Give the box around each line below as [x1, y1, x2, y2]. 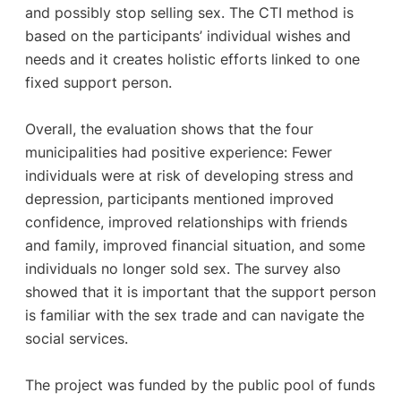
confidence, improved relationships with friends [24, 212, 347, 231]
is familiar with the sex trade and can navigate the [24, 305, 364, 324]
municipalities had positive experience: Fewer [24, 142, 332, 161]
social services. [24, 328, 128, 347]
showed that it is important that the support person [24, 282, 376, 301]
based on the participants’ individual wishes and [24, 26, 351, 45]
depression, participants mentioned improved [24, 189, 334, 208]
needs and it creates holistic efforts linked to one [24, 49, 360, 68]
